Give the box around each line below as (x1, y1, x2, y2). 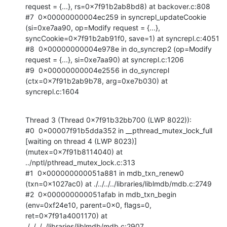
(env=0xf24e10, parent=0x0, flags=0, (25, 200, 152, 209)
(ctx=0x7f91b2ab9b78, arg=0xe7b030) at (25, 76, 168, 85)
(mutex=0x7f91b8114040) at (25, 147, 123, 156)
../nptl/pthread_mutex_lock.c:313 (25, 158, 135, 167)
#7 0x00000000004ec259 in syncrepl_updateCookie (25, 12, 206, 21)
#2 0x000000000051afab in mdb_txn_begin (25, 190, 176, 199)
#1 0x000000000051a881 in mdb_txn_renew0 (25, 168, 184, 177)
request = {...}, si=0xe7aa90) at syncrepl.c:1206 (25, 55, 184, 64)
